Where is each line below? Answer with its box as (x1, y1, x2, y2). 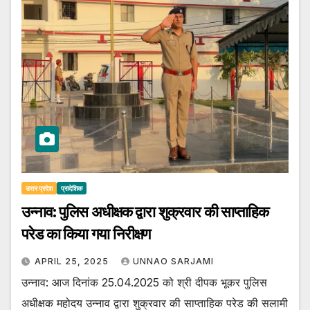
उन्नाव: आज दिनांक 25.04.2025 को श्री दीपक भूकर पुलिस (21, 275, 267, 290)
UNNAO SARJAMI (133, 256, 214, 267)
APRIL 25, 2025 (35, 256, 111, 267)
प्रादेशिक (61, 184, 82, 193)
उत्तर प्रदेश (26, 184, 53, 193)
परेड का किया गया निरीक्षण (21, 225, 151, 244)
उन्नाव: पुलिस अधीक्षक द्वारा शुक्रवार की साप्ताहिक (21, 203, 268, 222)
